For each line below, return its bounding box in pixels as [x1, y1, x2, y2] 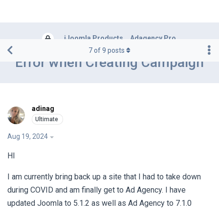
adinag [32, 105, 54, 113]
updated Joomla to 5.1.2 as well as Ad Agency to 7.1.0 [7, 198, 192, 208]
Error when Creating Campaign [15, 54, 204, 71]
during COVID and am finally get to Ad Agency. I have [7, 185, 186, 195]
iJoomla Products [64, 34, 123, 43]
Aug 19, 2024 [7, 132, 48, 141]
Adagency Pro [130, 34, 176, 43]
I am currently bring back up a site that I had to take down [7, 172, 201, 182]
